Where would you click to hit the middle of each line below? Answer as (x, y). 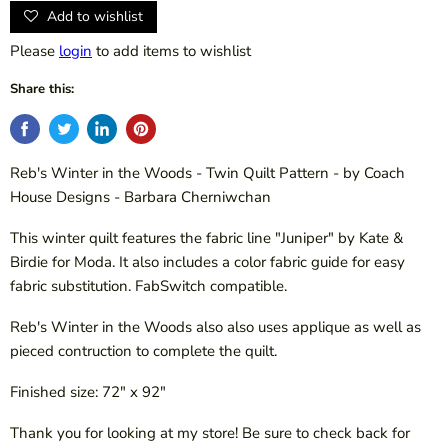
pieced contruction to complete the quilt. (143, 351)
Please (34, 51)
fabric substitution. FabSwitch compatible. (148, 286)
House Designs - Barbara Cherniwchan (140, 197)
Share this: (42, 89)
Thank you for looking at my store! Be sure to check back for (210, 433)
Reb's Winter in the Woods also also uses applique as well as (215, 327)
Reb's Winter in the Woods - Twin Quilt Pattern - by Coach (207, 173)
